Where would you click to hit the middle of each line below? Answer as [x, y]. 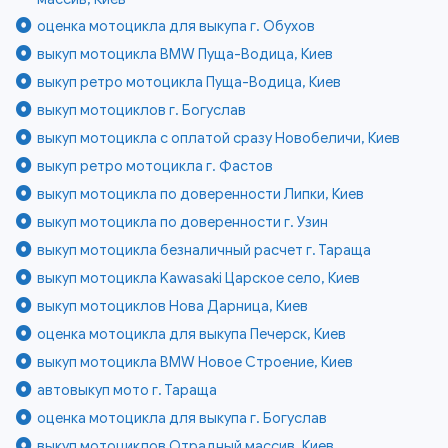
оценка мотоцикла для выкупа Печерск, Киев [192, 333]
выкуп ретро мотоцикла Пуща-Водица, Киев [189, 81]
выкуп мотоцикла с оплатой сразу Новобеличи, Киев [219, 137]
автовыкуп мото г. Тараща [127, 389]
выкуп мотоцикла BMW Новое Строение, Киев [195, 361]
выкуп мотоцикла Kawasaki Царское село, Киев [199, 277]
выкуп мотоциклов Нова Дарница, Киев [173, 305]
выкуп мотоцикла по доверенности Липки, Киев [201, 193]
